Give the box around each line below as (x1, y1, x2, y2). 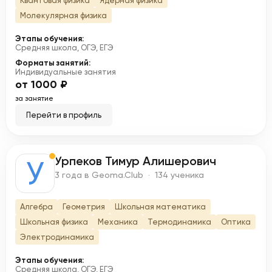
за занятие (15, 94, 53, 103)
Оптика (221, 217, 251, 226)
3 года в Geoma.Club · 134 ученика (55, 170, 204, 180)
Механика (98, 217, 138, 226)
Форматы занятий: (15, 58, 90, 67)
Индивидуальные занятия (15, 67, 116, 76)
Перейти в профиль (26, 110, 101, 120)
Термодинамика (148, 217, 211, 226)
